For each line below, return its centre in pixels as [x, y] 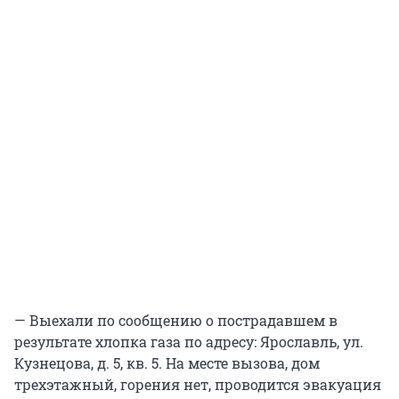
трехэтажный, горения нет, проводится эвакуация [198, 384]
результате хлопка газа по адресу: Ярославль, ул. [189, 341]
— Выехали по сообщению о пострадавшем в [176, 320]
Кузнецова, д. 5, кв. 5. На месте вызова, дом [167, 362]
